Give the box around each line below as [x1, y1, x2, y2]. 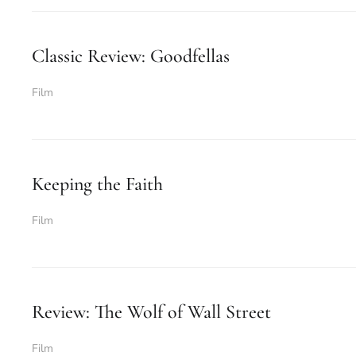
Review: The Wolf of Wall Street [32, 300, 271, 323]
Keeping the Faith [32, 172, 163, 195]
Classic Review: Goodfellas [32, 44, 230, 68]
